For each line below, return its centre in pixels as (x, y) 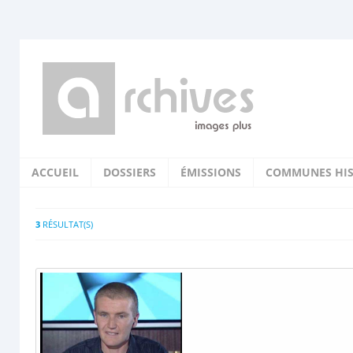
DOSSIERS (130, 172)
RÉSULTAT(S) (67, 224)
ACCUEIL (55, 172)
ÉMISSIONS (211, 172)
